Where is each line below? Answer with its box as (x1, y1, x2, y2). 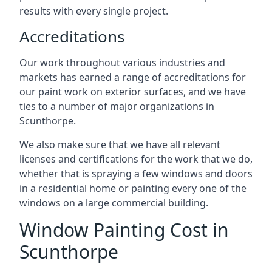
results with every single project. (19, 4, 168, 18)
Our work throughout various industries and (19, 55, 225, 69)
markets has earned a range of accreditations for (19, 70, 246, 84)
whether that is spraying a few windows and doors (19, 166, 253, 180)
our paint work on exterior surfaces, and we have (19, 84, 246, 98)
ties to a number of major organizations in (19, 99, 214, 113)
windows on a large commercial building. (19, 195, 208, 209)
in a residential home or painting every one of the (19, 181, 246, 195)
